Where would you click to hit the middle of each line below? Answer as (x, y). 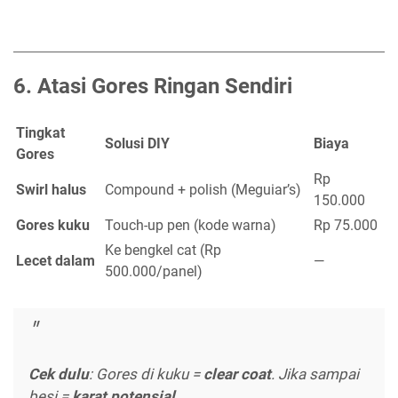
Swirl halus (51, 190)
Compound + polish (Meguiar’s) (203, 190)
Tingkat (40, 133)
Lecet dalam (56, 261)
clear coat (237, 374)
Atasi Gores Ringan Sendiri (165, 87)
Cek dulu (59, 374)
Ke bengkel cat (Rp (163, 251)
